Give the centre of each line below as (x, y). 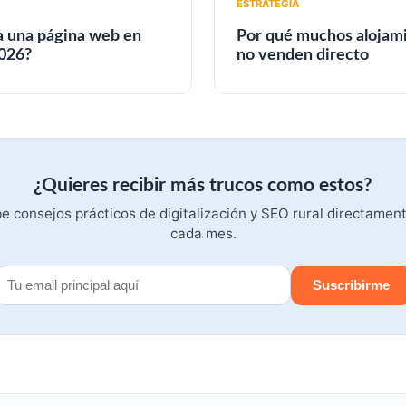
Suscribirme (351, 285)
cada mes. (203, 233)
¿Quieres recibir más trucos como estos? (203, 185)
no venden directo (303, 54)
